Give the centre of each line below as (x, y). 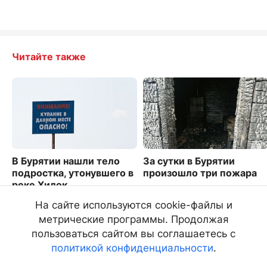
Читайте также (49, 57)
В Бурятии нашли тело (66, 161)
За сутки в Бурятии (189, 161)
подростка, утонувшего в (73, 173)
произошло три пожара (200, 173)
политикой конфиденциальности (132, 248)
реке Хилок (40, 185)
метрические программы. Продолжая (133, 219)
